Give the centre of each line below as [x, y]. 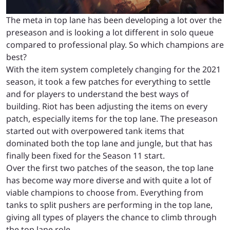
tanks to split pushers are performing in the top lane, [109, 205]
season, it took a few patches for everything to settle [108, 82]
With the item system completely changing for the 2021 [113, 70]
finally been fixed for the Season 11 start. [87, 156]
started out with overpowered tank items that [95, 131]
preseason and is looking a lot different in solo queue [110, 33]
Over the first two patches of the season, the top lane [110, 168]
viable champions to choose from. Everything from [105, 193]
